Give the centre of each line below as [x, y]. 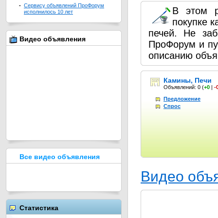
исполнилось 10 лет [48, 12]
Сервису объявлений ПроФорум [64, 5]
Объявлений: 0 [183, 87]
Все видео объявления [60, 157]
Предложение [182, 99]
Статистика [39, 208]
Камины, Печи [188, 80]
